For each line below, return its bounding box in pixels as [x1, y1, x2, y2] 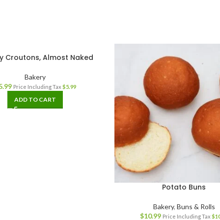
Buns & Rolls [176, 202, 215, 211]
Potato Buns [162, 182, 206, 192]
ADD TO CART [14, 96, 56, 103]
